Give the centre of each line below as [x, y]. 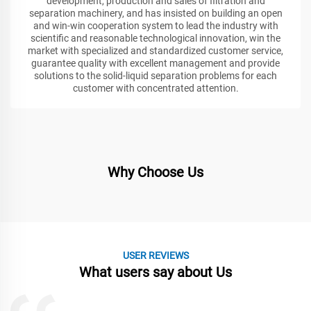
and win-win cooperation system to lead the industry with [155, 26]
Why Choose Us [155, 173]
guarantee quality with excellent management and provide [155, 64]
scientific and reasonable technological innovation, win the [155, 39]
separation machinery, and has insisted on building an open [155, 14]
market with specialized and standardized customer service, [155, 51]
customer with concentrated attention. [155, 89]
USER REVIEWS [155, 256]
